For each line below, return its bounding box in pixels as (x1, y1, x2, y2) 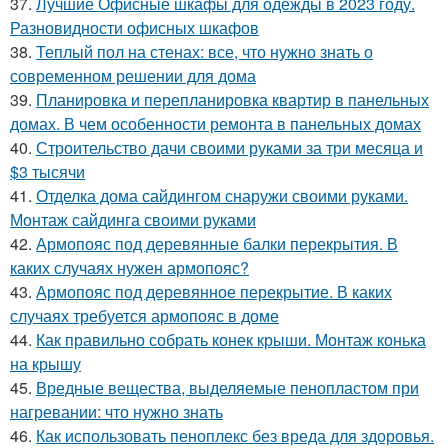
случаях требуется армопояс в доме (10, 303, 279, 327)
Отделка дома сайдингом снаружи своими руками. (36, 183, 408, 207)
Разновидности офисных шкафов (10, 15, 259, 39)
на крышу (10, 351, 81, 375)
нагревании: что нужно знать (10, 399, 223, 423)
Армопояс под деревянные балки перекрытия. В (36, 231, 398, 255)
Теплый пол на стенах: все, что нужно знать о (36, 39, 373, 63)
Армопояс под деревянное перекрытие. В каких (36, 279, 392, 303)
